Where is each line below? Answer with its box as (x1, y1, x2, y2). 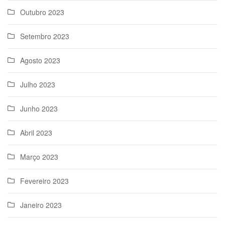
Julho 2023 (20, 79, 55, 90)
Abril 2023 (20, 128, 52, 138)
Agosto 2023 (20, 55, 60, 66)
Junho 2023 (20, 103, 58, 114)
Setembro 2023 (20, 31, 69, 42)
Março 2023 (20, 152, 58, 162)
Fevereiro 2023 (20, 176, 69, 186)
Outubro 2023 (20, 7, 64, 18)
